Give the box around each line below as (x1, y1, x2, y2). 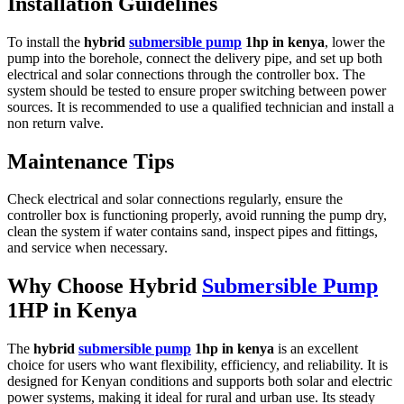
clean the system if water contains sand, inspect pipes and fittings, (7, 224, 378, 240)
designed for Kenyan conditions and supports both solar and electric (7, 373, 392, 390)
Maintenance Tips (7, 149, 174, 173)
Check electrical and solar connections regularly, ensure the (7, 191, 343, 207)
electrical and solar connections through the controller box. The (7, 66, 365, 82)
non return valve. (7, 115, 104, 131)
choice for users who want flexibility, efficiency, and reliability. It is (7, 357, 388, 373)
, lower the (325, 33, 385, 50)
